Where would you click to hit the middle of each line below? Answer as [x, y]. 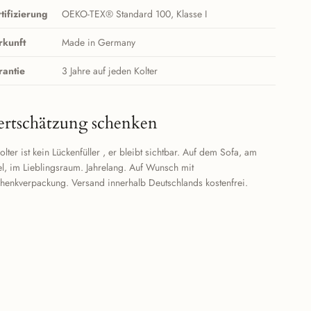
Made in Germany [99, 43]
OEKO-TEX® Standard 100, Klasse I [135, 14]
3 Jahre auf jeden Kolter [110, 71]
